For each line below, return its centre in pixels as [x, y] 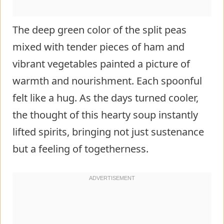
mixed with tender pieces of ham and [98, 46]
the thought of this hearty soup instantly [105, 114]
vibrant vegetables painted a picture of [101, 63]
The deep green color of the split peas [99, 29]
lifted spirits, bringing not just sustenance [108, 131]
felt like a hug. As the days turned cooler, [105, 97]
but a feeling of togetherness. [80, 148]
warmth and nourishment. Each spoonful [107, 80]
